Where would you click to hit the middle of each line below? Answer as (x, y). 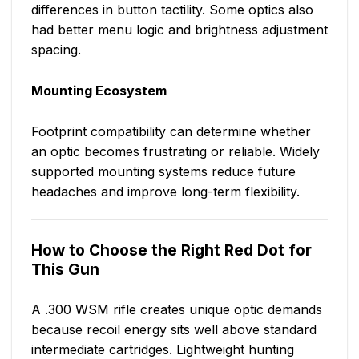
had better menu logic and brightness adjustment (179, 30)
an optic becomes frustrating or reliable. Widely (175, 152)
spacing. (56, 50)
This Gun (65, 270)
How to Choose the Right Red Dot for (171, 250)
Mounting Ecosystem (99, 91)
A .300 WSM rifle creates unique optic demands (177, 310)
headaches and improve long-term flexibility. (165, 192)
